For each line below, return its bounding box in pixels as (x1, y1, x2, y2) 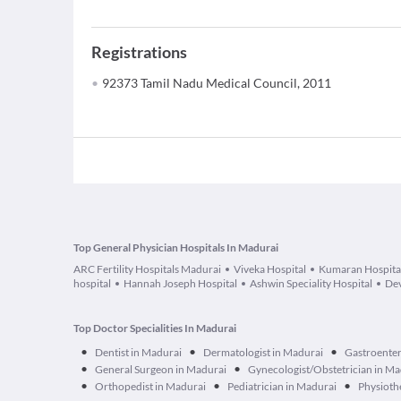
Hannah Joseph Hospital (124, 277, 237, 290)
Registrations (91, 42, 187, 62)
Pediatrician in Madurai (227, 380, 337, 393)
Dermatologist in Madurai (203, 346, 323, 359)
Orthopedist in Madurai (95, 380, 206, 393)
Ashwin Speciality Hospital (250, 277, 372, 290)
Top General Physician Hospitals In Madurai (73, 241, 278, 254)
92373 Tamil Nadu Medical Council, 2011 (102, 75, 331, 90)
